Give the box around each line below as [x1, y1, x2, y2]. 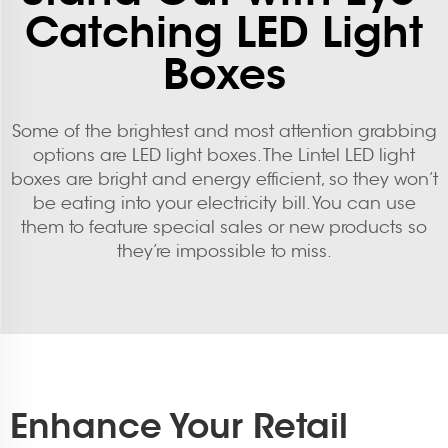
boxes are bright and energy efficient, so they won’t [10, 169, 438, 191]
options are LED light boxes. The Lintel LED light [33, 145, 415, 167]
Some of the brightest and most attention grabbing [11, 121, 437, 143]
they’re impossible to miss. [116, 241, 332, 263]
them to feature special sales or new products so [21, 217, 427, 239]
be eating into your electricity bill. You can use [32, 193, 416, 215]
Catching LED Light [25, 5, 423, 60]
